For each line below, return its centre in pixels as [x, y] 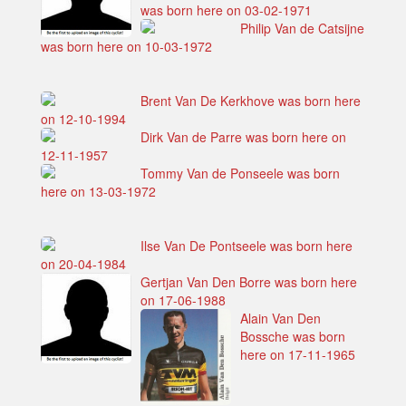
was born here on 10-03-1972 [126, 47]
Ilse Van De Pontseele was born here [246, 246]
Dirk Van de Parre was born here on [243, 137]
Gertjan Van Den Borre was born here [249, 282]
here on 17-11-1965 [298, 355]
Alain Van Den [280, 319]
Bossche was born [293, 337]
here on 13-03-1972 [98, 192]
